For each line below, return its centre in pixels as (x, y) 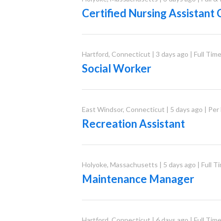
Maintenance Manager (138, 179)
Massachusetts (134, 164)
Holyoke (94, 164)
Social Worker (116, 68)
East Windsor (102, 109)
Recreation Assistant (133, 123)
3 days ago (172, 54)
